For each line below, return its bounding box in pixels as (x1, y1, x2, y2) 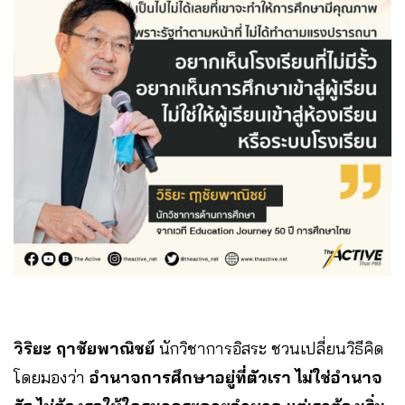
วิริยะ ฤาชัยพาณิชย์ (14, 338, 155, 360)
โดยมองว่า (14, 367, 89, 389)
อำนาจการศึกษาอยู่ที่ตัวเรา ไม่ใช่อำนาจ (89, 367, 382, 389)
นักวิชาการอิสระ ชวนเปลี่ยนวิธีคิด (155, 338, 383, 360)
